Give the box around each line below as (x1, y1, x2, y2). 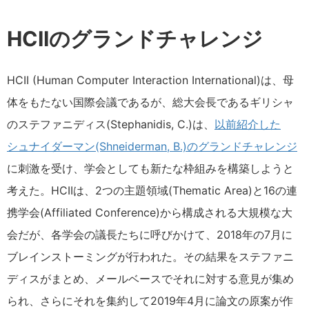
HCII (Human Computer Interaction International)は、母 (7, 73, 294, 87)
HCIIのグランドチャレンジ (7, 26, 263, 51)
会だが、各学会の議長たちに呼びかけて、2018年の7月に (7, 228, 292, 241)
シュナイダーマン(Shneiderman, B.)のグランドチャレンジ (7, 139, 297, 153)
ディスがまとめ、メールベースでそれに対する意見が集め (7, 272, 294, 286)
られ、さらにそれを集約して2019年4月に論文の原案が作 (7, 294, 293, 308)
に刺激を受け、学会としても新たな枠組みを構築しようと (7, 161, 294, 175)
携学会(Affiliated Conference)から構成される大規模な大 (7, 206, 292, 219)
